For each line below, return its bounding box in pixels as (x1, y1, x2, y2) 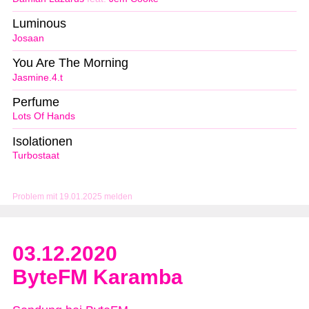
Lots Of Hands (12, 111, 75, 122)
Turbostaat (12, 150, 59, 161)
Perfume (12, 94, 59, 109)
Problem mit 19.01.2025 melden (12, 192, 132, 202)
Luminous (12, 16, 66, 30)
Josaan (12, 32, 44, 43)
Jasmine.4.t (12, 72, 63, 83)
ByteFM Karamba (12, 266, 183, 289)
